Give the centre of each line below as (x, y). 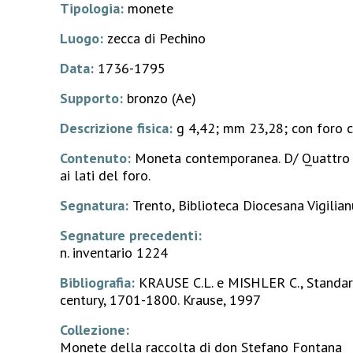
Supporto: (94, 98)
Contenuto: (98, 158)
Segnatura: (97, 205)
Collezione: (95, 330)
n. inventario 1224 (114, 253)
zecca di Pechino (157, 38)
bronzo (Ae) (162, 98)
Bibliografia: (100, 282)
